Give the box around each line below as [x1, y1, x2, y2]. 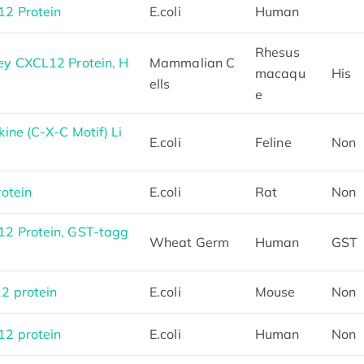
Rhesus [255, 43, 300, 60]
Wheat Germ [149, 233, 229, 250]
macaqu [255, 64, 305, 81]
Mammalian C [149, 54, 236, 71]
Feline [255, 133, 292, 150]
